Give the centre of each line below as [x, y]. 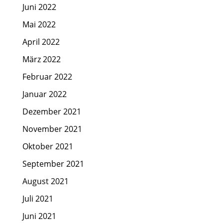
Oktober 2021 [48, 147]
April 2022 [41, 42]
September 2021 [53, 164]
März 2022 [41, 59]
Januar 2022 [44, 94]
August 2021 [45, 181]
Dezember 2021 [52, 112]
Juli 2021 [38, 199]
